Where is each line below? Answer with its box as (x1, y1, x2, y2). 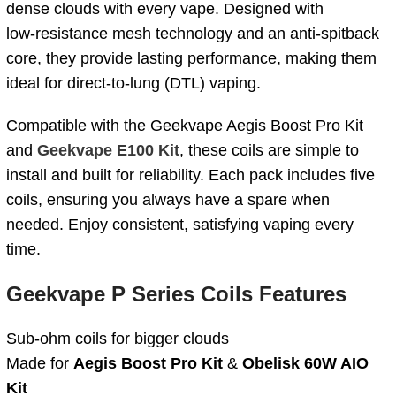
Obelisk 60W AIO (242, 354, 369, 372)
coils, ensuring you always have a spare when (6, 190, 330, 209)
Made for (6, 354, 73, 372)
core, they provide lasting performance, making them (6, 49, 377, 67)
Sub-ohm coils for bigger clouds (6, 329, 229, 347)
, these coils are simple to (179, 141, 359, 159)
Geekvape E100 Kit (37, 141, 179, 159)
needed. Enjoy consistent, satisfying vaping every (6, 215, 354, 233)
